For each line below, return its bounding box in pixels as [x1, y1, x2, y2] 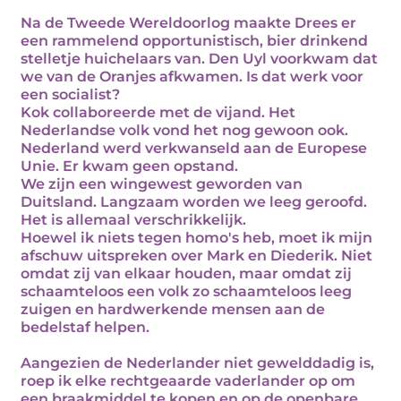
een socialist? [21, 86, 120, 103]
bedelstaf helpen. [21, 319, 149, 336]
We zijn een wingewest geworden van [21, 175, 303, 192]
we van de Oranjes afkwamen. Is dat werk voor [21, 68, 363, 85]
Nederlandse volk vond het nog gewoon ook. [21, 122, 348, 139]
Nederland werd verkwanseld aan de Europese [21, 140, 367, 157]
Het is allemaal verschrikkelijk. [21, 211, 246, 228]
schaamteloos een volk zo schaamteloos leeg [21, 283, 352, 300]
